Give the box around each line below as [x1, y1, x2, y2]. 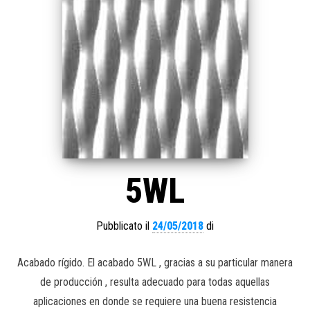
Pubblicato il [96, 219, 152, 232]
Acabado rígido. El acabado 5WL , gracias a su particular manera [17, 255, 293, 269]
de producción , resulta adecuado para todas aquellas [40, 275, 270, 289]
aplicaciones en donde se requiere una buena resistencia [33, 294, 277, 308]
